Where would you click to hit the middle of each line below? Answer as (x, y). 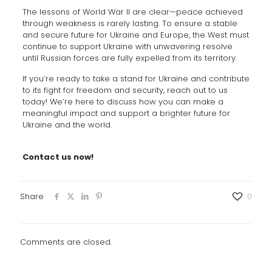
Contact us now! (58, 157)
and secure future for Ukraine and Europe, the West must (135, 35)
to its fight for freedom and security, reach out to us (125, 90)
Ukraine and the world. (67, 125)
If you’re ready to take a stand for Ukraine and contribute (136, 79)
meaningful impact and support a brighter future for (126, 114)
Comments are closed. (66, 242)
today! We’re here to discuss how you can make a (123, 102)
